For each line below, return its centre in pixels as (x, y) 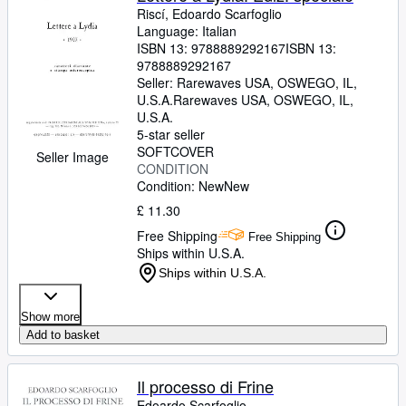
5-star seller (171, 134)
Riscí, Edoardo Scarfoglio (209, 14)
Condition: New (180, 186)
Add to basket (63, 335)
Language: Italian (187, 31)
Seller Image (72, 156)
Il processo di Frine (205, 386)
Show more (50, 317)
